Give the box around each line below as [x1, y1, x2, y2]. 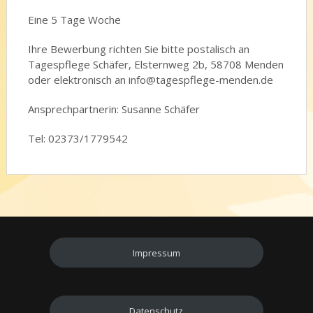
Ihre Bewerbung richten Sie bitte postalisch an [27, 42, 249, 56]
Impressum [132, 246, 180, 259]
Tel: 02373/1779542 [27, 131, 128, 145]
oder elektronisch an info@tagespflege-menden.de [27, 73, 273, 87]
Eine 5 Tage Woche [27, 13, 121, 27]
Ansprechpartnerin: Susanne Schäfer [27, 102, 200, 116]
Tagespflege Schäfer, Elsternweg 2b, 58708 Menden [27, 57, 284, 71]
